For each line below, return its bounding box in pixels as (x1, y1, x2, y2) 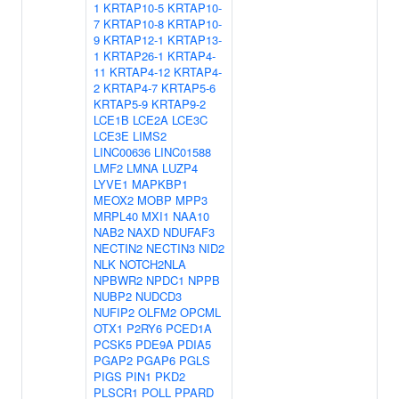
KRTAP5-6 (161, 79, 216, 96)
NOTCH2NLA (119, 256, 186, 273)
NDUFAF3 (163, 224, 215, 240)
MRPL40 (94, 208, 138, 224)
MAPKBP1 (132, 175, 188, 192)
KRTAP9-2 (151, 95, 206, 112)
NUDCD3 (135, 288, 182, 305)
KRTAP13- (167, 31, 222, 48)
